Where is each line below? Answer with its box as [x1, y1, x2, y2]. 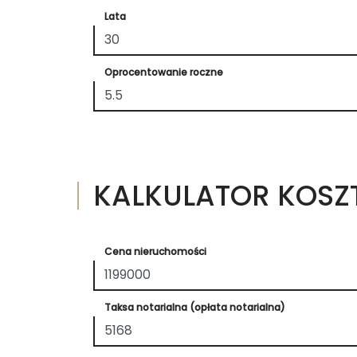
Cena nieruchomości [104, 244, 206, 258]
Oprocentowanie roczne [104, 65, 223, 79]
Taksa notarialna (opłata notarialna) [104, 300, 285, 314]
